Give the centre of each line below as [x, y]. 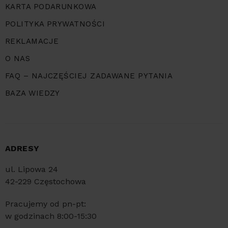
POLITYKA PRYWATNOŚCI [55, 24]
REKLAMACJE [32, 41]
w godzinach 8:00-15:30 [51, 216]
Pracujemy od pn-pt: [46, 204]
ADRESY [22, 149]
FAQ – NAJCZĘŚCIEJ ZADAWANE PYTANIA [89, 76]
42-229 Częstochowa [46, 182]
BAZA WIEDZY [33, 93]
